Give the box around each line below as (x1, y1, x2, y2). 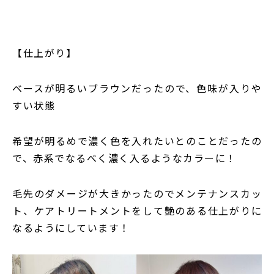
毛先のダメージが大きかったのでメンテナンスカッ (12, 186, 262, 201)
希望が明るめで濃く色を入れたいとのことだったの (12, 133, 262, 149)
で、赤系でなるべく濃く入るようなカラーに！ (12, 150, 237, 166)
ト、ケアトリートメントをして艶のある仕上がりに (12, 203, 262, 218)
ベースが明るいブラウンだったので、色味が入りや (12, 81, 262, 96)
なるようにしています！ (12, 220, 130, 235)
